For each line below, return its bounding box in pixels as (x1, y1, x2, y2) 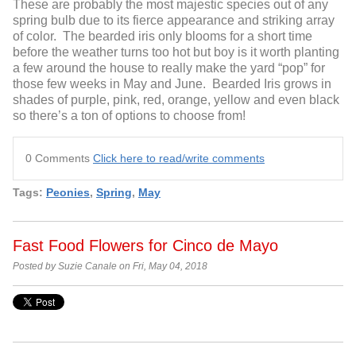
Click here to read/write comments (93, 151, 265, 164)
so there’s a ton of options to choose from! (13, 108, 246, 122)
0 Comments (25, 151, 93, 164)
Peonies (46, 185, 90, 199)
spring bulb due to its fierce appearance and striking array (13, 13, 335, 27)
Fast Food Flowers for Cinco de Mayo (13, 237, 278, 255)
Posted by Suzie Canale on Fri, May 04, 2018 (13, 261, 207, 272)
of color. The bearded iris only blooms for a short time (13, 29, 312, 43)
